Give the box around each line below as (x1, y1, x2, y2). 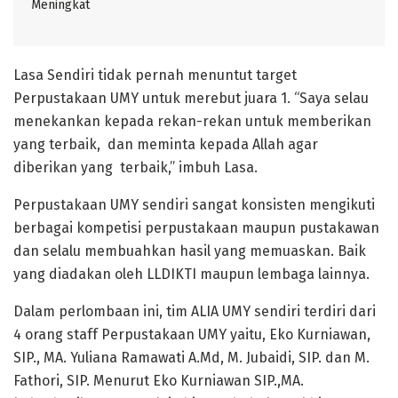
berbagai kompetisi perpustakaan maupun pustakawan (13, 219, 379, 236)
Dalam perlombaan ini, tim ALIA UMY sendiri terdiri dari (13, 302, 376, 320)
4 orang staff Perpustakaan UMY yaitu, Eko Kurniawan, (13, 325, 370, 343)
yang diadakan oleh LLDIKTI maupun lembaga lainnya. (13, 265, 370, 283)
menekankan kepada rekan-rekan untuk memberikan (13, 112, 371, 130)
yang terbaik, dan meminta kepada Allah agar (13, 135, 318, 153)
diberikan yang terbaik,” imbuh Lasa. (13, 158, 258, 176)
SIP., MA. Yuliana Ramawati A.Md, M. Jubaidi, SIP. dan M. (13, 348, 370, 366)
